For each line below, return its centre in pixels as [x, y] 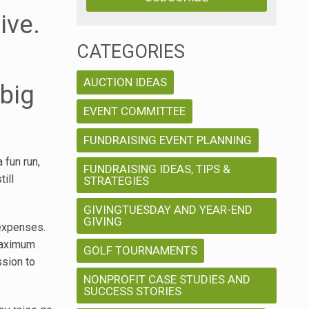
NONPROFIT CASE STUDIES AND [167, 280]
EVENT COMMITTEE [134, 111]
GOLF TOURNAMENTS [140, 251]
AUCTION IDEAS [125, 82]
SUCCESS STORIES [132, 291]
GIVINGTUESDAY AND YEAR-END [168, 210]
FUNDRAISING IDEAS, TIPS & [157, 169]
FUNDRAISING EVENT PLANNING [168, 140]
